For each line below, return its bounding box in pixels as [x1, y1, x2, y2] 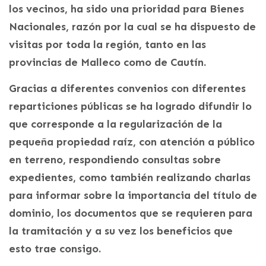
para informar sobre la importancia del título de [9, 188, 257, 202]
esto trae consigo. [9, 242, 101, 255]
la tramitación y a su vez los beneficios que [9, 224, 233, 237]
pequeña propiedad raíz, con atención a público [9, 135, 255, 148]
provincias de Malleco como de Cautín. [9, 55, 206, 69]
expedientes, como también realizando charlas [9, 170, 251, 184]
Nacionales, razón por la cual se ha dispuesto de [9, 20, 256, 33]
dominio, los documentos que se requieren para [9, 206, 252, 220]
